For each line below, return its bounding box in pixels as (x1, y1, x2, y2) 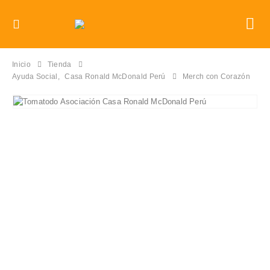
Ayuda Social (12, 72, 58, 81)
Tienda (47, 60, 72, 69)
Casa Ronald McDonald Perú (64, 72, 166, 81)
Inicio (12, 60, 31, 69)
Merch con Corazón (182, 72, 250, 81)
